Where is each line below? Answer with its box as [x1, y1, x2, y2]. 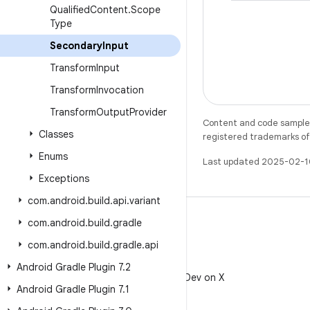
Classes [39, 128, 73, 140]
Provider [129, 106, 167, 118]
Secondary [50, 39, 102, 52]
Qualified [50, 3, 90, 16]
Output [96, 106, 129, 118]
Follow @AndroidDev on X [108, 271, 224, 284]
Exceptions [39, 172, 89, 185]
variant [129, 194, 161, 207]
